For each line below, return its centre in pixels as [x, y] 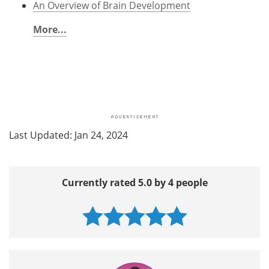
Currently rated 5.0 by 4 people [134, 182]
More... [50, 29]
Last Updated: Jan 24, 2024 [68, 134]
